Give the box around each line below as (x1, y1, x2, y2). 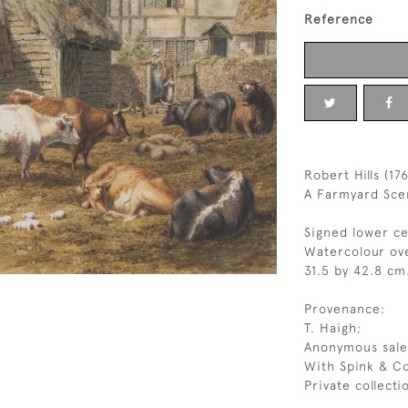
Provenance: (304, 301, 385, 316)
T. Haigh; (304, 321, 362, 335)
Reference (304, 12, 373, 26)
